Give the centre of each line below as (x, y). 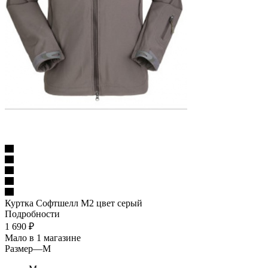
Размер (19, 248)
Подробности (32, 214)
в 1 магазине (55, 237)
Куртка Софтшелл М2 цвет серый (74, 203)
